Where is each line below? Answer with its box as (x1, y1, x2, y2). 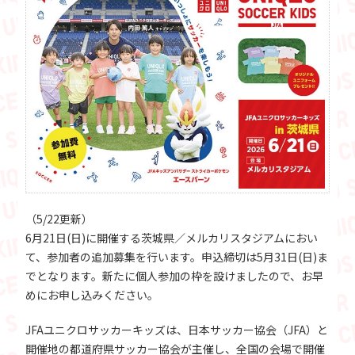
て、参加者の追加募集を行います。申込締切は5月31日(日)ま (25, 249, 329, 265)
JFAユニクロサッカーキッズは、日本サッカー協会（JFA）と (25, 322, 329, 338)
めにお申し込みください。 (25, 287, 159, 303)
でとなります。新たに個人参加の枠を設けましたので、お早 (25, 268, 324, 284)
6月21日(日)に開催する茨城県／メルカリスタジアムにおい (25, 230, 319, 246)
